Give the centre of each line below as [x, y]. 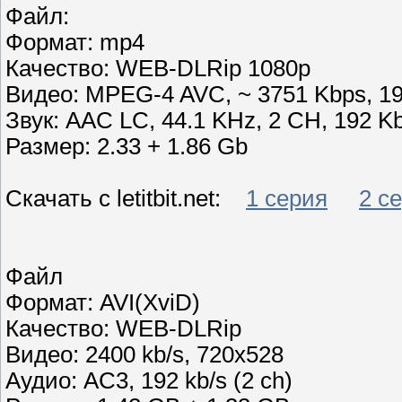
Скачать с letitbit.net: [126, 199]
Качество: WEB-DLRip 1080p [158, 69]
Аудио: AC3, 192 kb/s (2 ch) [149, 381]
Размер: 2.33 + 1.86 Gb [127, 147]
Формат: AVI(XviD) [103, 303]
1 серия [287, 199]
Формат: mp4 [75, 43]
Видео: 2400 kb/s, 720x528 [144, 355]
